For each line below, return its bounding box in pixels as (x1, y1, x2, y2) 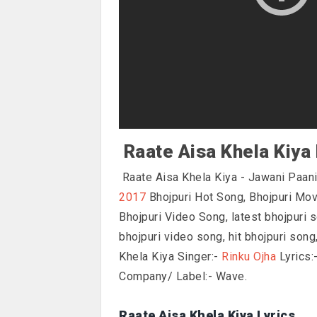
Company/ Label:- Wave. (119, 270, 247, 284)
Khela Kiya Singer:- (119, 250, 221, 264)
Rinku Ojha (221, 250, 276, 264)
